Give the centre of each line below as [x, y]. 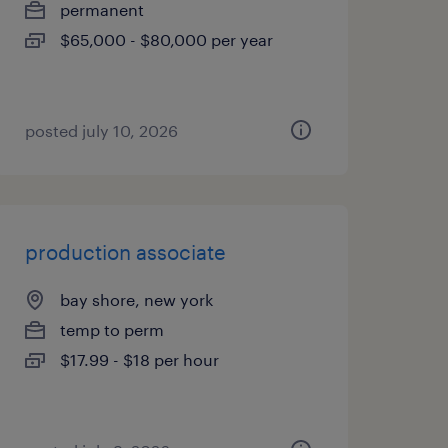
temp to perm [111, 329]
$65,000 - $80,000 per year [166, 39]
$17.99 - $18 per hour [139, 359]
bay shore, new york [136, 299]
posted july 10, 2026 [101, 130]
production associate [125, 252]
